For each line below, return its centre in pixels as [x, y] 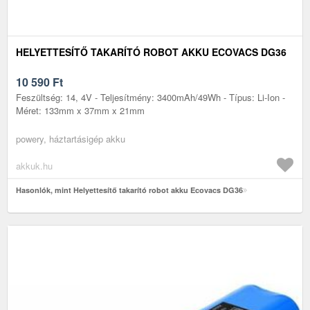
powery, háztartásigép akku [71, 138]
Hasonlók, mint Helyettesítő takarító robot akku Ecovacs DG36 [129, 190]
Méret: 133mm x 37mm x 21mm [80, 110]
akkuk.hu [34, 165]
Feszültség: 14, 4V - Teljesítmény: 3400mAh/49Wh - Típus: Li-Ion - [151, 97]
